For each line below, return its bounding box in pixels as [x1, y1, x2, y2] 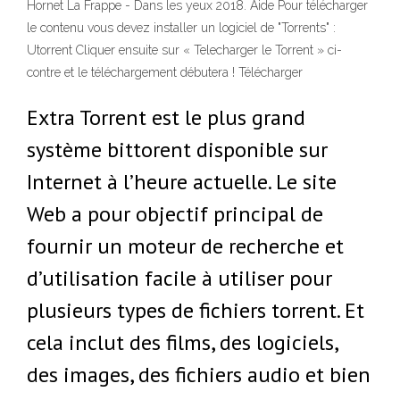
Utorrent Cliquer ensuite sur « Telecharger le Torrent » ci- [27, 43, 342, 57]
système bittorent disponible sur [27, 136, 328, 163]
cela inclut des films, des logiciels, [27, 329, 337, 356]
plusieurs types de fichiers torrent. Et [27, 296, 364, 324]
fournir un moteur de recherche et [27, 232, 344, 260]
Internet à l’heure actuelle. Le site [27, 168, 337, 196]
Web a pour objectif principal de [27, 200, 323, 228]
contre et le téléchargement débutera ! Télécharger [27, 65, 303, 79]
